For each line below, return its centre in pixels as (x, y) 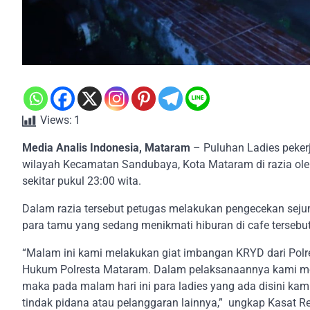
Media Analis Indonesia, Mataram (106, 147)
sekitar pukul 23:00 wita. (82, 181)
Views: (56, 120)
